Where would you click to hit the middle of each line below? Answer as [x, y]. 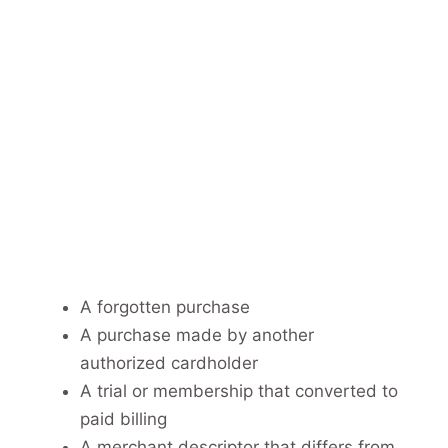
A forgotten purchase [165, 306]
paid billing [123, 418]
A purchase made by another [197, 334]
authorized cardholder [169, 362]
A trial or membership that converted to [239, 390]
